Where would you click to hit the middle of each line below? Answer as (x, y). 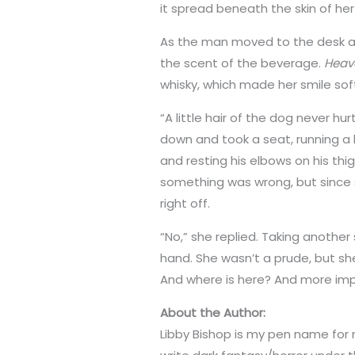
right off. (185, 204)
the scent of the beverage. (242, 63)
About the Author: (213, 313)
